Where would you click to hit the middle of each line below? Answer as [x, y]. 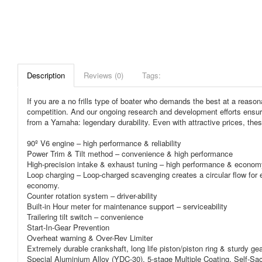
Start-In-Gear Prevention [68, 227]
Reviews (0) [104, 75]
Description [46, 75]
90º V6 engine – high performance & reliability [104, 143]
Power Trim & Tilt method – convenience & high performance [130, 154]
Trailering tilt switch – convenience [85, 217]
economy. [43, 185]
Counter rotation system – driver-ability [93, 196]
